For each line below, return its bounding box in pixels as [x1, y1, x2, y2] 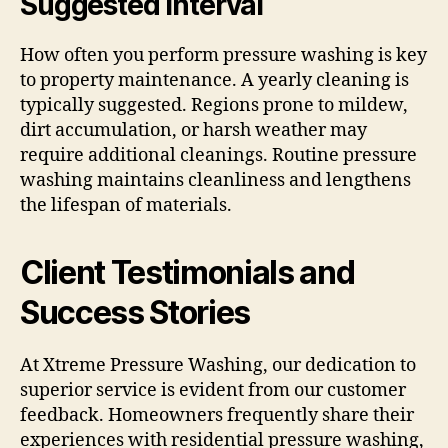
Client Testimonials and [20, 253, 355, 293]
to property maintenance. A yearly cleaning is [20, 69, 409, 93]
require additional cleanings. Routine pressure [20, 144, 417, 168]
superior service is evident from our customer [20, 379, 406, 403]
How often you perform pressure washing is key [20, 44, 427, 68]
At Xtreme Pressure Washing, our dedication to [20, 354, 416, 378]
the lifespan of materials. [20, 194, 232, 218]
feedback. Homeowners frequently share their [20, 404, 414, 428]
